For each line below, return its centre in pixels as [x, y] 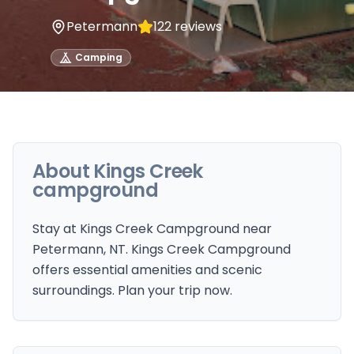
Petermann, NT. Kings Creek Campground [162, 249]
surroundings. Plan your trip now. [132, 290]
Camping [99, 57]
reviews [197, 26]
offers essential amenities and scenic [147, 270]
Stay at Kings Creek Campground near [152, 229]
